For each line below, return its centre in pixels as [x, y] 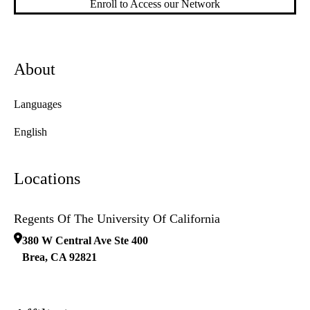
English [30, 132]
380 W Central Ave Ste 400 [85, 241]
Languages [38, 104]
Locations [47, 179]
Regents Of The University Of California [117, 219]
